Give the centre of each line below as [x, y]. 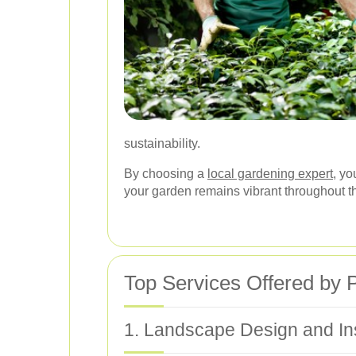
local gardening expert [270, 174]
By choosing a [166, 174]
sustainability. [162, 143]
